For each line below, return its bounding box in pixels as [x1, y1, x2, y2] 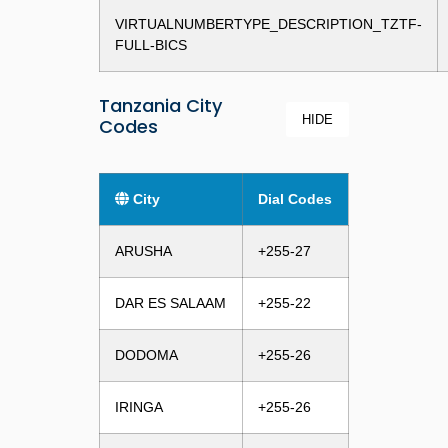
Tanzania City [98, 92, 222, 118]
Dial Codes [257, 190, 332, 207]
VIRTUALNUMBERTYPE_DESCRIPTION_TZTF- [114, 15, 422, 32]
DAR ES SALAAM [114, 294, 226, 311]
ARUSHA [114, 242, 172, 259]
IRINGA [114, 398, 163, 415]
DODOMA [114, 346, 178, 363]
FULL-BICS [114, 36, 187, 53]
